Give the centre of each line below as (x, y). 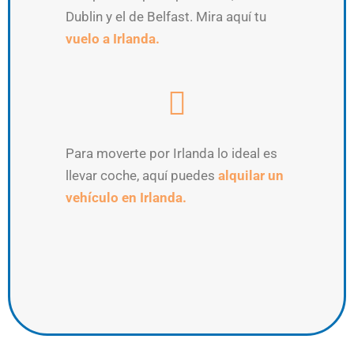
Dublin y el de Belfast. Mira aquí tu (166, 16)
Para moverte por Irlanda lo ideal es (171, 154)
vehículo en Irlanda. (126, 198)
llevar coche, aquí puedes (142, 176)
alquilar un (251, 176)
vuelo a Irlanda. (114, 38)
